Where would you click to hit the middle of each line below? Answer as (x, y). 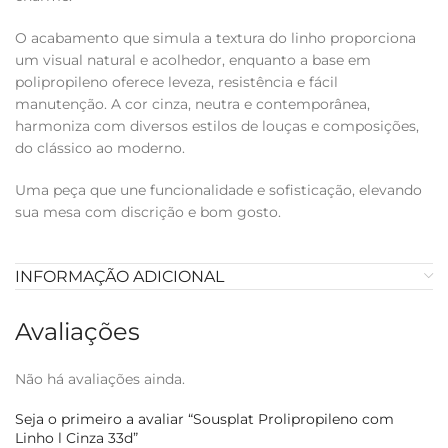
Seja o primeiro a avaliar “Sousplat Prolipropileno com (204, 419)
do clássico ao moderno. (100, 148)
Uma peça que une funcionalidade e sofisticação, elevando (218, 190)
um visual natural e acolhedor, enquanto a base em (193, 60)
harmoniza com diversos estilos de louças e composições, (217, 126)
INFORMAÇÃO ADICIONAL (119, 276)
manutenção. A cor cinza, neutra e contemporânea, (192, 104)
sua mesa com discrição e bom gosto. (148, 212)
